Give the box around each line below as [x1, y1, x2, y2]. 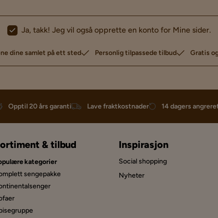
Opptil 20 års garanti [8, 102, 72, 111]
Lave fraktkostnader [87, 102, 149, 111]
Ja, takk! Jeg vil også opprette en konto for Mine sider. [21, 25, 211, 35]
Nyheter [119, 171, 145, 180]
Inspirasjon [119, 139, 168, 151]
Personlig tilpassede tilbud [95, 49, 177, 57]
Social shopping [119, 157, 167, 166]
